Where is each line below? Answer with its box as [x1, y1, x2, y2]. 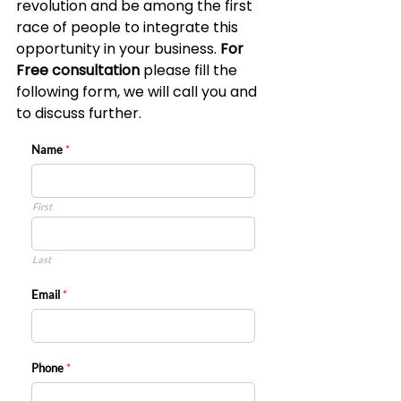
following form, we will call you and [16, 81, 260, 102]
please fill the [143, 59, 241, 81]
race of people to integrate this [16, 16, 242, 38]
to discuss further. [16, 102, 141, 124]
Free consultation [16, 59, 143, 81]
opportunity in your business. [16, 38, 220, 59]
